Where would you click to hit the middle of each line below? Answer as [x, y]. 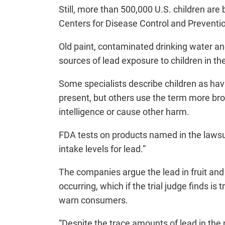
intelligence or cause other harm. [124, 112]
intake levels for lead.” [102, 149]
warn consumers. [93, 200]
